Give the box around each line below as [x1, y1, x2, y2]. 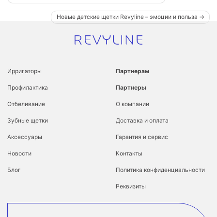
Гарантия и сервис [116, 133, 168, 141]
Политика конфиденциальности [116, 166, 205, 174]
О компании [116, 100, 149, 108]
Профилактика [7, 84, 48, 92]
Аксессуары [7, 133, 42, 141]
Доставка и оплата [116, 117, 169, 124]
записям [7, 18, 56, 33]
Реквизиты [116, 183, 146, 190]
